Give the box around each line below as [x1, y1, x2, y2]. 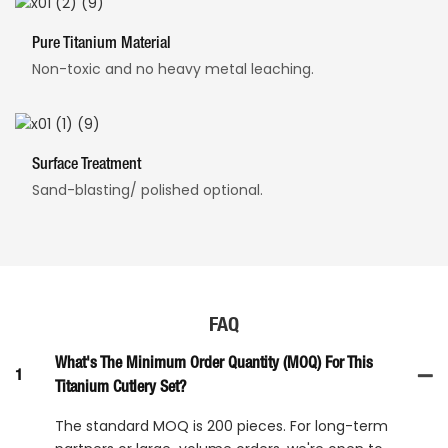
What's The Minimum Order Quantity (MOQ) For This [55, 356, 373, 371]
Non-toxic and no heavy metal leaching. [31, 58, 314, 79]
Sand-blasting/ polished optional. [31, 180, 263, 201]
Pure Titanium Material [31, 36, 171, 51]
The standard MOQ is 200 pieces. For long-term [55, 415, 388, 436]
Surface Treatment [31, 157, 141, 172]
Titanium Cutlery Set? [55, 380, 186, 395]
